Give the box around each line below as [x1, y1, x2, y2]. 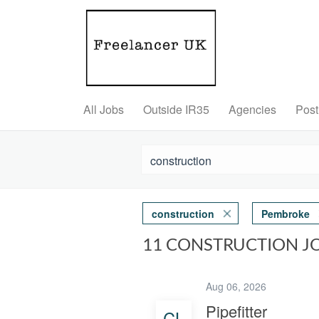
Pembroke [261, 206, 310, 221]
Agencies [229, 101, 276, 117]
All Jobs [83, 101, 124, 117]
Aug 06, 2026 [205, 279, 272, 293]
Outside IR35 [143, 101, 209, 117]
